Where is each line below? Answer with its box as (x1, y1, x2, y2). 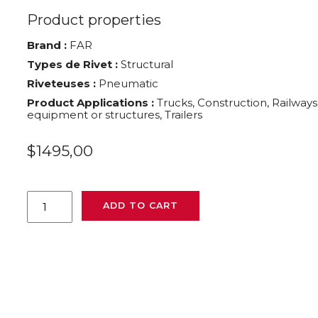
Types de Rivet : (27, 57, 119, 72)
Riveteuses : (27, 77, 97, 91)
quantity (26, 214, 70, 228)
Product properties (27, 11, 162, 29)
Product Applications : (27, 96, 155, 110)
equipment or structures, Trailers (27, 108, 203, 122)
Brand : (27, 38, 67, 53)
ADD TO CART (103, 200, 178, 212)
